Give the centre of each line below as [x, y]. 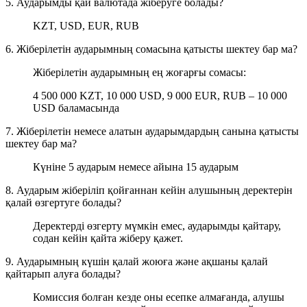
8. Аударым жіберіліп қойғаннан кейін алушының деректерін [149, 190]
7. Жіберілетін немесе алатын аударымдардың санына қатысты [152, 131]
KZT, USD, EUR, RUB [86, 25]
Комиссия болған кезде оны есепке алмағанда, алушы [159, 297]
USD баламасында [76, 108]
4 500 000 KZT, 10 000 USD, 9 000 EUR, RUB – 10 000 [160, 95]
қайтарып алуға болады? [63, 273]
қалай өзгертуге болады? [63, 202]
